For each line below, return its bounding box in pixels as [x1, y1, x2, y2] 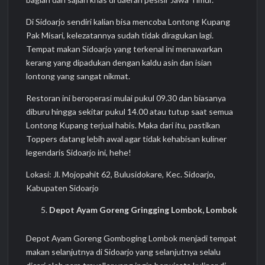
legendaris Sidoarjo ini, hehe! [26, 147, 132, 158]
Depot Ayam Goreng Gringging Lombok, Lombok [49, 205, 237, 215]
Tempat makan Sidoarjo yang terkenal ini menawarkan [26, 44, 223, 54]
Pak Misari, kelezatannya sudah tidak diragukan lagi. [26, 30, 214, 41]
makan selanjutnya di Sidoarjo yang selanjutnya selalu [26, 246, 221, 257]
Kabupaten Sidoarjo [26, 183, 99, 193]
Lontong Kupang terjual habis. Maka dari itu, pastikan [26, 120, 221, 131]
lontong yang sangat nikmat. [26, 71, 131, 82]
